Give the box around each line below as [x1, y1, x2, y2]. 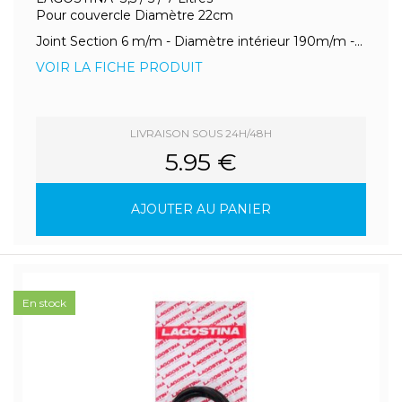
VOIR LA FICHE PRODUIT [36, 59, 202, 75]
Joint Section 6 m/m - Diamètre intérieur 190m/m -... [36, 33, 363, 49]
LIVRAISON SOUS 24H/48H [130, 127, 272, 140]
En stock [22, 296, 66, 310]
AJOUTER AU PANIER [131, 201, 271, 217]
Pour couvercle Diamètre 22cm [36, 7, 233, 23]
